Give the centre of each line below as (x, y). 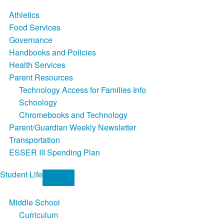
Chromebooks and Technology (73, 115)
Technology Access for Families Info (82, 90)
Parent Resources (41, 77)
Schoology (38, 102)
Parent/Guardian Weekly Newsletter (72, 127)
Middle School (34, 202)
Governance (30, 40)
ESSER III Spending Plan (54, 152)
